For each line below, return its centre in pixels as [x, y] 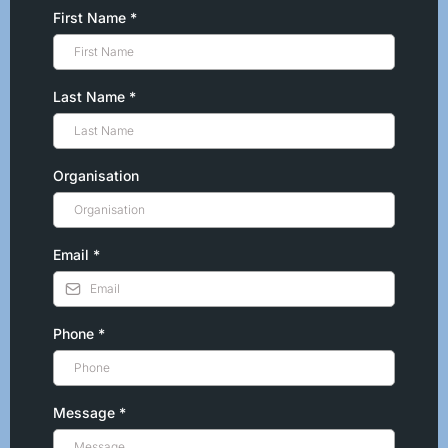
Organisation [96, 176]
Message [86, 413]
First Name [91, 18]
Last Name [91, 97]
